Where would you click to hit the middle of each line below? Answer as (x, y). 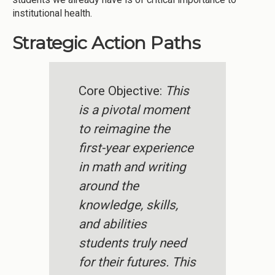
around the (109, 186)
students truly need (133, 243)
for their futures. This (137, 262)
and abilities (113, 224)
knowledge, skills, (128, 205)
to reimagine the (124, 129)
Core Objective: (122, 91)
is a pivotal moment (134, 110)
